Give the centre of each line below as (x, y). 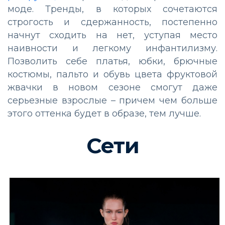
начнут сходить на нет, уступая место (113, 35)
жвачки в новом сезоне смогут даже (113, 88)
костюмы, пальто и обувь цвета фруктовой (113, 75)
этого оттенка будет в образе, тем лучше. (104, 114)
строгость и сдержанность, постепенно (113, 22)
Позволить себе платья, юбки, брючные (113, 62)
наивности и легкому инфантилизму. (113, 48)
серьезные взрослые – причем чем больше (113, 101)
